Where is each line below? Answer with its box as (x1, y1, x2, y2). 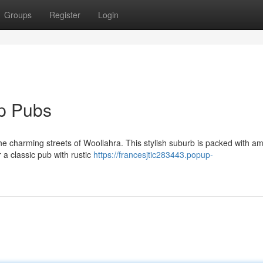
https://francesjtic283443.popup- (93, 149, 213, 160)
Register (49, 9, 80, 21)
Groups (4, 9, 32, 21)
